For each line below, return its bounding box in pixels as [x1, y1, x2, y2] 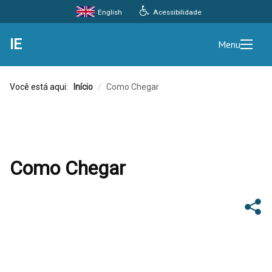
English [95, 8, 122, 16]
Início [73, 82, 93, 92]
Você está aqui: [10, 82, 72, 92]
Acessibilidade [151, 7, 202, 16]
